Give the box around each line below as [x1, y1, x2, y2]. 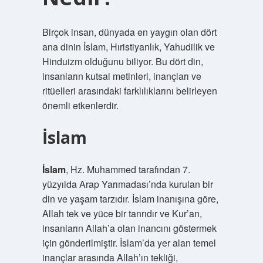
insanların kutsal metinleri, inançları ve [42, 69, 201, 83]
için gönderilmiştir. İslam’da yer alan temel [42, 236, 216, 249]
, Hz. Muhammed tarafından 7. [65, 163, 190, 176]
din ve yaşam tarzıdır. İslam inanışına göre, [42, 192, 218, 205]
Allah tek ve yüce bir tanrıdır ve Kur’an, [42, 207, 202, 220]
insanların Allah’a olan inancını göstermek [42, 221, 217, 235]
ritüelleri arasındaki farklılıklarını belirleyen [42, 84, 217, 97]
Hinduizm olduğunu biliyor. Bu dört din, [42, 55, 203, 68]
